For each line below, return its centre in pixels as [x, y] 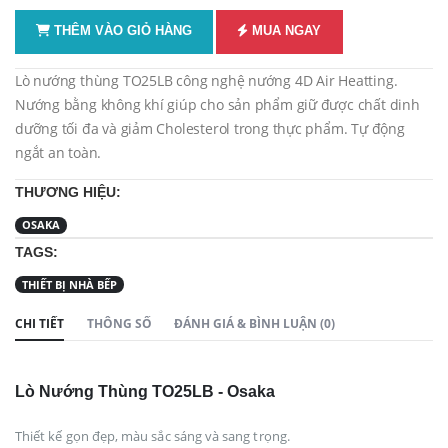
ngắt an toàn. [58, 153]
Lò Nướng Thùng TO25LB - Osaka [145, 392]
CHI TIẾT [39, 322]
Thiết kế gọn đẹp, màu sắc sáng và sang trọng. [152, 436]
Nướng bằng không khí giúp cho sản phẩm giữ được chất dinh [217, 105]
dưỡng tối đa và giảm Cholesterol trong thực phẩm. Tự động [210, 129]
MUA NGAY [285, 31]
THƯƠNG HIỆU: [68, 192]
